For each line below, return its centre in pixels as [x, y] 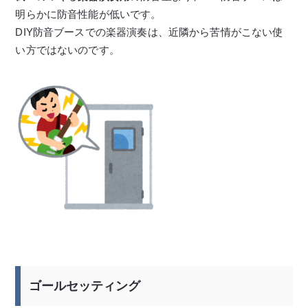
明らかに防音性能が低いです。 [88, 14]
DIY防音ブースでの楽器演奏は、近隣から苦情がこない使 [149, 32]
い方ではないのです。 [67, 50]
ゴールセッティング [85, 286]
